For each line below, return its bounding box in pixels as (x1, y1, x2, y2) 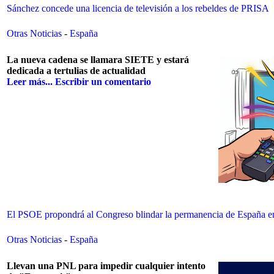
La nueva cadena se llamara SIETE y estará (7, 54, 189, 65)
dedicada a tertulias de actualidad (7, 65, 146, 76)
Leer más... (7, 76, 53, 87)
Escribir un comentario (55, 76, 151, 87)
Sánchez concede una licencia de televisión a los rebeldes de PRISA (7, 3, 269, 13)
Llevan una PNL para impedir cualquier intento (7, 261, 206, 272)
